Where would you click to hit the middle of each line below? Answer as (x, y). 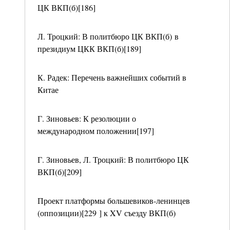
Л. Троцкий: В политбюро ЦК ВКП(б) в (108, 36)
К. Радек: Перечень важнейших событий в (112, 77)
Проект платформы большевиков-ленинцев (114, 200)
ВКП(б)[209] (60, 172)
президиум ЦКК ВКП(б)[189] (89, 49)
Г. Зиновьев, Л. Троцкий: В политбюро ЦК (113, 159)
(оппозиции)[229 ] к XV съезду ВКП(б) (107, 213)
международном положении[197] (96, 131)
